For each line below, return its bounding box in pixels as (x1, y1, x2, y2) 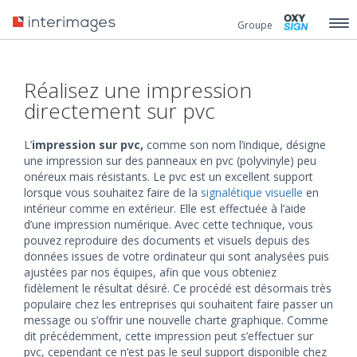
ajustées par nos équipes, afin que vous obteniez (24, 265, 277, 280)
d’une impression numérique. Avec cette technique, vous (24, 217, 313, 232)
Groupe (237, 18, 273, 32)
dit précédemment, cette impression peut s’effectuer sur (24, 328, 313, 343)
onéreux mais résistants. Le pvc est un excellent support (24, 169, 313, 184)
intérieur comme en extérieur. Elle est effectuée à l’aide (24, 201, 306, 216)
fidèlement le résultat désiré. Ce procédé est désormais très (24, 280, 331, 296)
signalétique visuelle (201, 185, 303, 200)
